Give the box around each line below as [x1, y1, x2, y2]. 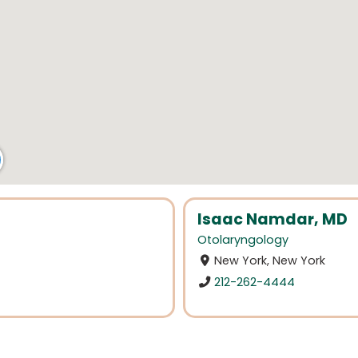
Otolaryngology [197, 232, 288, 249]
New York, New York [214, 253, 326, 269]
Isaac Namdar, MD [197, 209, 348, 230]
